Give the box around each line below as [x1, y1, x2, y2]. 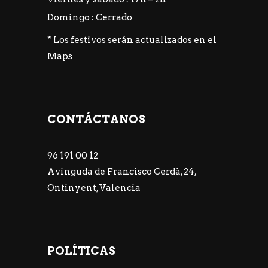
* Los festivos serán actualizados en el [47, 34, 217, 45]
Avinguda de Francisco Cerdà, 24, [47, 166, 196, 177]
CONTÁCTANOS [47, 112, 145, 126]
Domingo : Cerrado [47, 11, 132, 23]
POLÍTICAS [47, 243, 115, 258]
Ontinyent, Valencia [47, 182, 141, 193]
